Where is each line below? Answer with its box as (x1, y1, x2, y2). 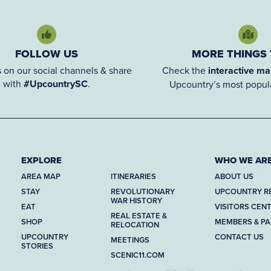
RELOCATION (110, 218, 159, 230)
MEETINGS (110, 233, 149, 246)
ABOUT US (215, 170, 253, 182)
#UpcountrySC (23, 76, 88, 91)
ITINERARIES (110, 170, 156, 182)
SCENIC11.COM (110, 249, 165, 261)
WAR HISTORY (110, 194, 162, 206)
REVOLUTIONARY (110, 185, 175, 197)
